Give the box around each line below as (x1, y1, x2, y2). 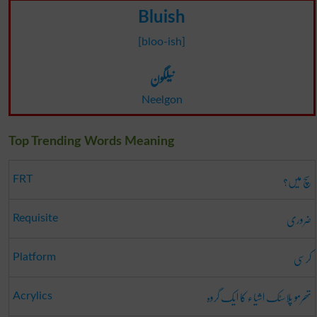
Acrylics (12, 289, 52, 301)
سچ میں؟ (282, 166, 311, 194)
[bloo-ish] (138, 35, 186, 47)
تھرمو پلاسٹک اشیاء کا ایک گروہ (206, 282, 311, 311)
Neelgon (141, 93, 183, 105)
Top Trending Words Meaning (8, 134, 175, 148)
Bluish (138, 8, 186, 26)
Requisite (12, 212, 58, 224)
